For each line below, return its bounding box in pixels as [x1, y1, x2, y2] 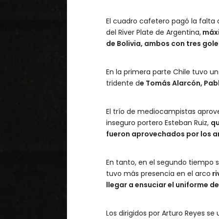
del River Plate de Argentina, [106, 27, 201, 37]
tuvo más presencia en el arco [106, 168, 211, 178]
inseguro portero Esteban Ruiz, [106, 117, 211, 128]
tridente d [106, 78, 140, 88]
